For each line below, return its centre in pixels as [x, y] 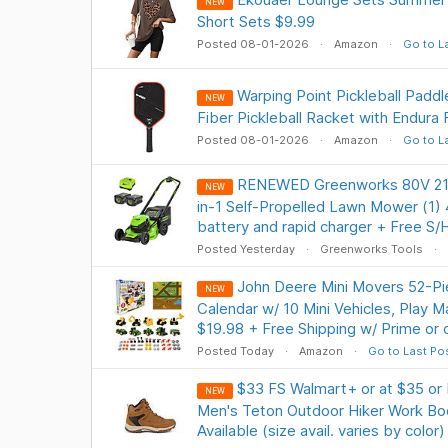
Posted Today [236, 351]
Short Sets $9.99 [255, 21]
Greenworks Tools [371, 249]
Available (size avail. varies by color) [320, 430]
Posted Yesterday [247, 249]
